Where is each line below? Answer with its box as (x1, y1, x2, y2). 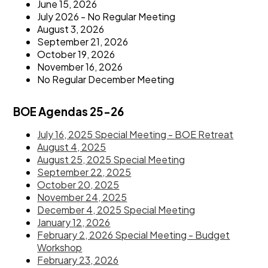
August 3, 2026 (37, 22, 105, 35)
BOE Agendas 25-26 (13, 104, 124, 118)
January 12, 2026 (37, 215, 111, 229)
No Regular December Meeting (37, 72, 175, 86)
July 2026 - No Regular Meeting (37, 10, 176, 23)
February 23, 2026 (37, 253, 119, 266)
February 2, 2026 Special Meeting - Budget (37, 228, 230, 241)
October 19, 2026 (37, 47, 115, 60)
